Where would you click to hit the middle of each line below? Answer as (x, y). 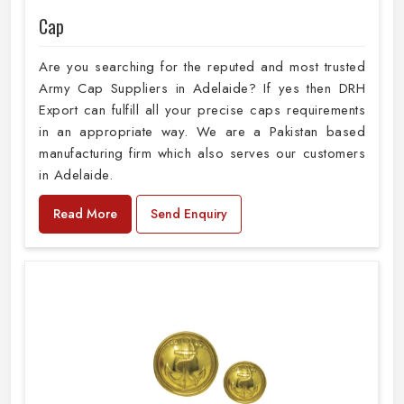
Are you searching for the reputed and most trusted (202, 67)
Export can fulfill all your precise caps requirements (202, 110)
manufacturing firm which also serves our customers (202, 154)
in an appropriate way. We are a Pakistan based (202, 132)
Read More (85, 214)
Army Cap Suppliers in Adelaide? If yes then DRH (202, 89)
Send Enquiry (189, 214)
